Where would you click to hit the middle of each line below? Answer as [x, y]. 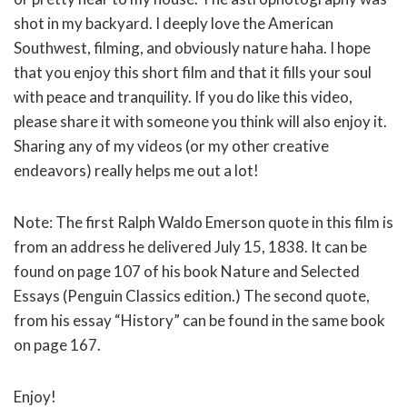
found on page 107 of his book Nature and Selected [187, 271]
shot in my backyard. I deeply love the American [174, 23]
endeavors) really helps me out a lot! [136, 170]
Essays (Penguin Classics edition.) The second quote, [192, 295]
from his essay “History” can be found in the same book [199, 320]
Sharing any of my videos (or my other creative [171, 145]
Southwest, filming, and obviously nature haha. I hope [192, 47]
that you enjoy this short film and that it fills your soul [193, 72]
